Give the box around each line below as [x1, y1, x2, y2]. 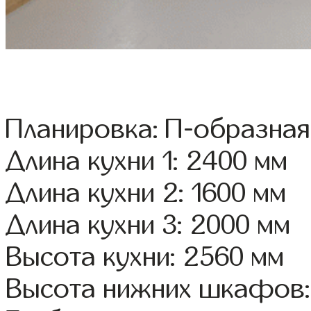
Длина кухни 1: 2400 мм [6, 146, 288, 176]
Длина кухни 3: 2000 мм [6, 210, 291, 240]
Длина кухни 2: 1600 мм [6, 178, 287, 208]
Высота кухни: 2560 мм [6, 242, 285, 272]
